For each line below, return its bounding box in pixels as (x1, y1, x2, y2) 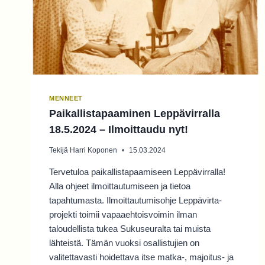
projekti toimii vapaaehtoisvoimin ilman (49, 209, 197, 219)
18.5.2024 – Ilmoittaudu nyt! (49, 123, 188, 135)
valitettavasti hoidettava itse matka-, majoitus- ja (49, 251, 234, 262)
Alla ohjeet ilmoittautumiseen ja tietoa (49, 180, 190, 191)
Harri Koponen (70, 146, 118, 154)
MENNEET (49, 94, 83, 102)
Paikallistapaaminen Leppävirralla (49, 107, 220, 119)
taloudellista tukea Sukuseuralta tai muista (49, 223, 211, 234)
